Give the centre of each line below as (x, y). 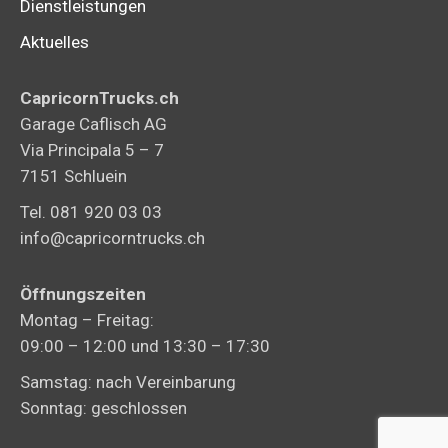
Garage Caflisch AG (93, 123)
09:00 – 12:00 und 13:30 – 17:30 (145, 345)
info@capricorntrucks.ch (112, 237)
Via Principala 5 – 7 (92, 149)
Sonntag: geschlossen (103, 407)
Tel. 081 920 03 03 (91, 211)
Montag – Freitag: (87, 319)
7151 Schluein (73, 175)
